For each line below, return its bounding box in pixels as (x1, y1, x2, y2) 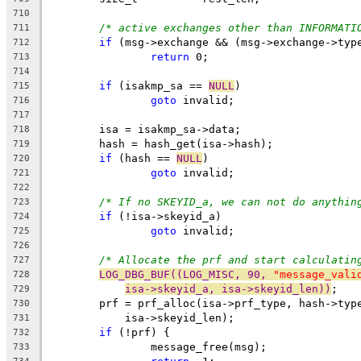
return (151, 50, 189, 63)
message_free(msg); (151, 340, 267, 353)
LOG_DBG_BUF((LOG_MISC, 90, (99, 268, 273, 280)
